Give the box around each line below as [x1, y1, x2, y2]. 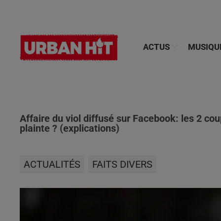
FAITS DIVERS [92, 158, 152, 170]
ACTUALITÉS [24, 158, 80, 170]
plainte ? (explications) [20, 122, 119, 134]
